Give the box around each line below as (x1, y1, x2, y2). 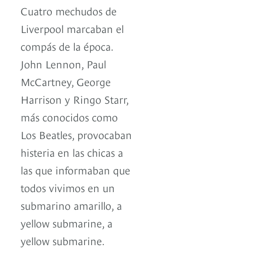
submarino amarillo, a (21, 197, 122, 213)
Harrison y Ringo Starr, (21, 91, 128, 107)
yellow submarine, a (21, 215, 113, 230)
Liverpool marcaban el (21, 21, 124, 36)
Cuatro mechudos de (21, 3, 117, 18)
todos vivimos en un (21, 180, 115, 195)
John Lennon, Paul (21, 56, 106, 71)
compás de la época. (21, 38, 113, 54)
